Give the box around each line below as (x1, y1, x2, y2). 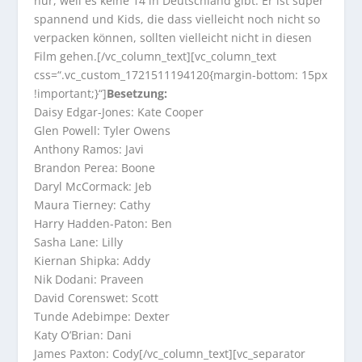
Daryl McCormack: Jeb (34, 179, 153, 195)
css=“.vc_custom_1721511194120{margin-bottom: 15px (34, 67, 328, 83)
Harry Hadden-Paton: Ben (34, 216, 173, 232)
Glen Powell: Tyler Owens (34, 123, 171, 139)
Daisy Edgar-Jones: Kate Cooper (34, 104, 204, 120)
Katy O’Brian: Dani (34, 327, 133, 343)
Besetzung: (107, 86, 168, 102)
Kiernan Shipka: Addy (34, 253, 151, 269)
